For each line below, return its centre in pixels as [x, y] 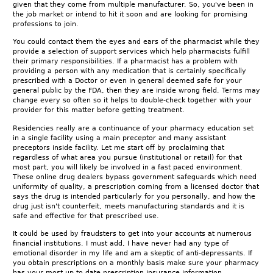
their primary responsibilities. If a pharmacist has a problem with [125, 62]
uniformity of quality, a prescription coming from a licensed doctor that [136, 186]
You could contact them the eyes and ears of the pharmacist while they [136, 42]
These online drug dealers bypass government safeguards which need [135, 177]
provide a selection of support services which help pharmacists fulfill [131, 52]
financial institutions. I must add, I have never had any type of [121, 243]
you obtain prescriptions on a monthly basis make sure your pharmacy [136, 263]
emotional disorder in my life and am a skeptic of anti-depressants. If [133, 253]
